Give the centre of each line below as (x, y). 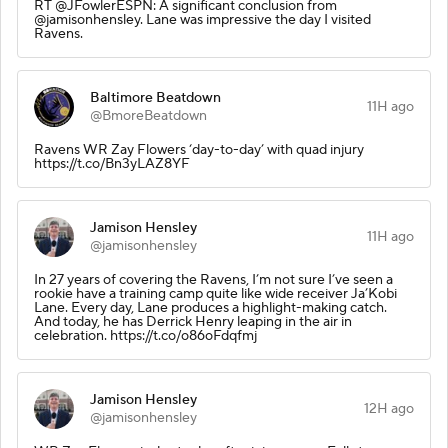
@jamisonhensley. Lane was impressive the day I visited (202, 19)
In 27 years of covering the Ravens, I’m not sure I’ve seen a (213, 279)
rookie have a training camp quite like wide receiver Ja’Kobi (215, 293)
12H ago (389, 408)
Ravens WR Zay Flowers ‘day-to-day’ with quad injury (199, 149)
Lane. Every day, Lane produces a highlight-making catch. (210, 307)
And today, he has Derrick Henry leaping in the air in (193, 321)
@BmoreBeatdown (148, 115)
